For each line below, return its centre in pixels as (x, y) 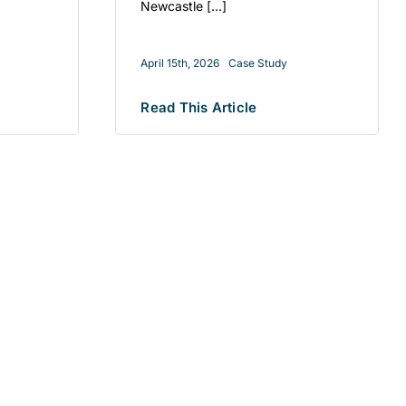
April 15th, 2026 (180, 63)
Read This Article (199, 107)
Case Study (258, 63)
